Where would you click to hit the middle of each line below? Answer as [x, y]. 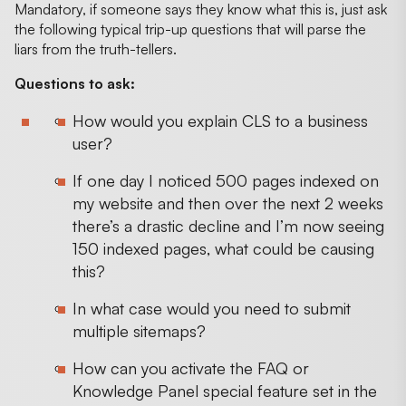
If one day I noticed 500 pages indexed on [226, 180]
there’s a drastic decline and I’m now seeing [228, 225]
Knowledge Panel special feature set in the [225, 390]
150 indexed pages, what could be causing [223, 248]
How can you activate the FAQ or [191, 367]
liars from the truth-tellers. [96, 48]
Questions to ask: [75, 83]
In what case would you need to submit [212, 308]
